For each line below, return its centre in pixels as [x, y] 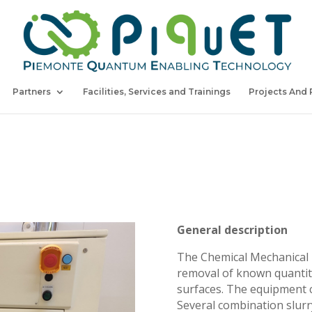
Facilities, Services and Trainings [156, 92]
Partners [31, 92]
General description [232, 230]
